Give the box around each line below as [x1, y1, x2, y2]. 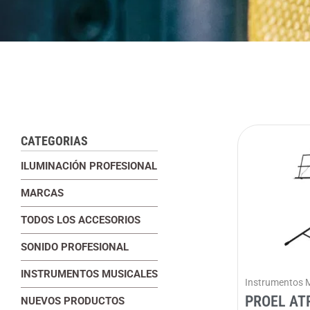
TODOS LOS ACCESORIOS [21, 214, 140, 226]
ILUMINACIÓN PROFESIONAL [21, 160, 157, 172]
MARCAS [21, 187, 64, 199]
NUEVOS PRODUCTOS [21, 295, 125, 307]
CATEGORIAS [21, 134, 88, 148]
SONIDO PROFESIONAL [21, 241, 129, 253]
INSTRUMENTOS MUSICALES [21, 268, 158, 280]
